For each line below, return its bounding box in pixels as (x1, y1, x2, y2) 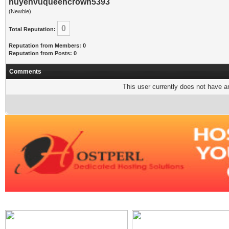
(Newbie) (9, 8, 31, 14)
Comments (9, 68, 41, 75)
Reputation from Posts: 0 (9, 50, 77, 56)
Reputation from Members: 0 (9, 42, 86, 49)
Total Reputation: (9, 26, 56, 32)
